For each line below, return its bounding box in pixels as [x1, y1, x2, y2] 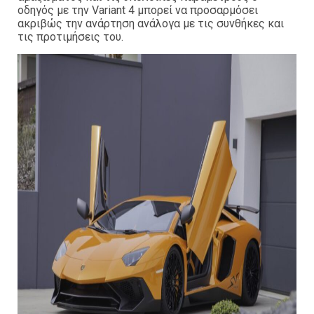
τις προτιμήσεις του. [18, 30, 123, 44]
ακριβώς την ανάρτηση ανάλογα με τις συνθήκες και [18, 17, 284, 31]
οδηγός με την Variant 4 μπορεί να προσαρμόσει [18, 4, 258, 18]
